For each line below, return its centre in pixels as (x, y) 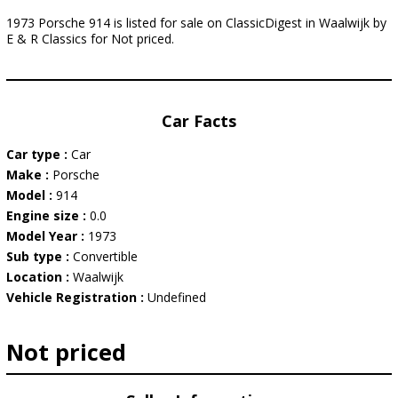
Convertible (105, 256)
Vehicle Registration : (77, 297)
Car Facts (199, 121)
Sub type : (40, 256)
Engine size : (48, 215)
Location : (40, 277)
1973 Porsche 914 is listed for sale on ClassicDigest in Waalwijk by (196, 23)
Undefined (177, 297)
